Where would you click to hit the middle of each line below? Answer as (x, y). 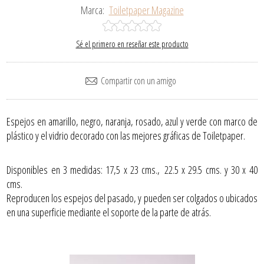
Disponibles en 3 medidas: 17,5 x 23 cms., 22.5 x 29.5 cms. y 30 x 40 (132, 170)
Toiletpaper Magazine (146, 10)
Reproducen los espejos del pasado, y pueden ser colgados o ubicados (132, 198)
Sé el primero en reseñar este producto (132, 44)
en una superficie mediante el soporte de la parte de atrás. (109, 212)
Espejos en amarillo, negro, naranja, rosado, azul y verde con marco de (132, 122)
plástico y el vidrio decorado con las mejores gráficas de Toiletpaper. (126, 136)
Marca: (92, 10)
